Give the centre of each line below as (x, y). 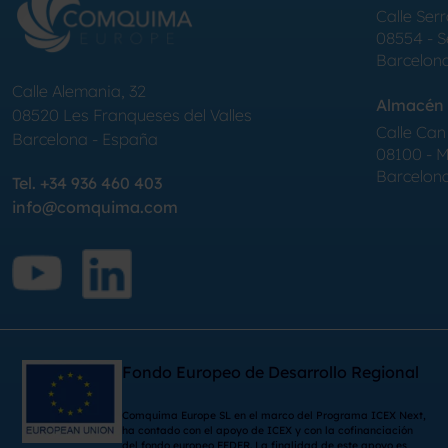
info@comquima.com (95, 207)
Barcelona (50, 139)
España (130, 139)
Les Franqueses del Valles (157, 115)
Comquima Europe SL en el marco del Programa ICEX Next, (273, 416)
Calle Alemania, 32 (79, 91)
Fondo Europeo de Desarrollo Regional (270, 372)
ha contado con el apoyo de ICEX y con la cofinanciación (267, 431)
